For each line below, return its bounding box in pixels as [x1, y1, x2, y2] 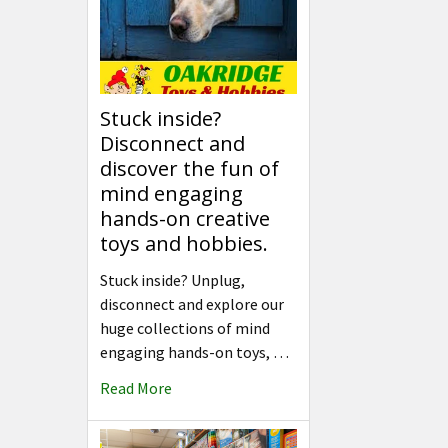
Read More [100, 377, 172, 398]
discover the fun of [100, 154, 279, 182]
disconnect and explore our [100, 293, 284, 314]
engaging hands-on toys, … [100, 341, 289, 362]
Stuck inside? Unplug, [100, 269, 245, 290]
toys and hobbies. [100, 229, 268, 257]
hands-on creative [100, 204, 270, 232]
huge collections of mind [100, 317, 270, 338]
